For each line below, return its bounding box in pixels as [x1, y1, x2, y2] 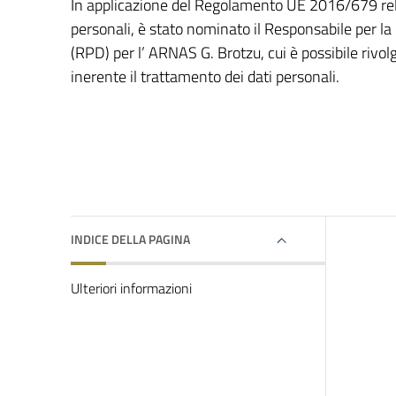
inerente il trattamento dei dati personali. [71, 65, 339, 88]
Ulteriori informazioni [71, 278, 192, 299]
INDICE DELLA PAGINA [71, 230, 190, 248]
